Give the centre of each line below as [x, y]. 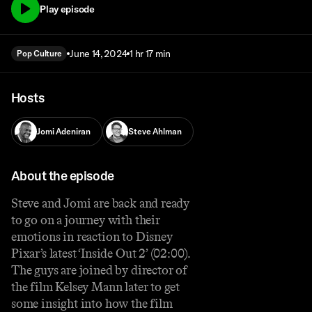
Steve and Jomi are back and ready [101, 203]
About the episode [63, 175]
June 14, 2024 [99, 54]
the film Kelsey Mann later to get [96, 287]
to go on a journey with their [86, 220]
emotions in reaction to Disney [92, 236]
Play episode [67, 9]
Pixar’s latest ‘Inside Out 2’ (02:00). [101, 253]
